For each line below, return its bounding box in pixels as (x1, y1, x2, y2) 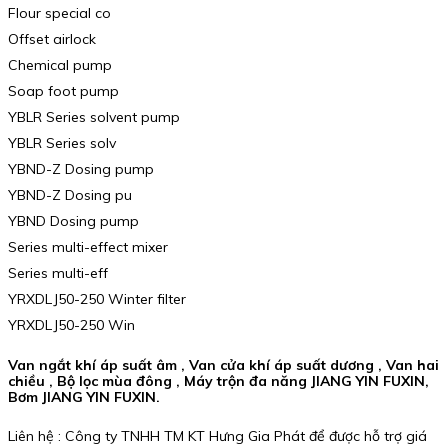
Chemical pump (8, 55, 112, 74)
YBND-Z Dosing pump (8, 159, 154, 178)
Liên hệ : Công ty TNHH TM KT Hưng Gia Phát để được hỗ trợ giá (8, 427, 427, 446)
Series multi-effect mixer (8, 237, 168, 256)
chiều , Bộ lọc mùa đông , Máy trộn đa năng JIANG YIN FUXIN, (8, 371, 429, 390)
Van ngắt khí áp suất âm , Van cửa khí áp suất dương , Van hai (8, 355, 439, 374)
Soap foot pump (8, 81, 119, 100)
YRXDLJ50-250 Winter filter (8, 289, 186, 308)
